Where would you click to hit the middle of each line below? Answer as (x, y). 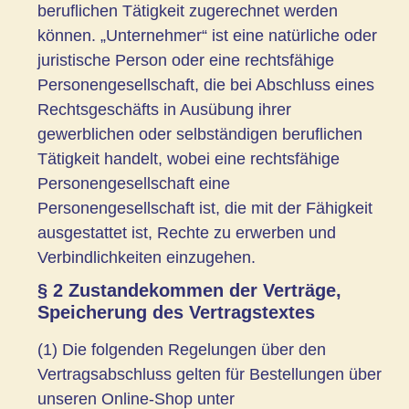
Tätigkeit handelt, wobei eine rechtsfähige (189, 158)
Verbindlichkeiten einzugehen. (147, 257)
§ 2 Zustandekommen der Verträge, (189, 290)
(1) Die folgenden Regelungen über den (182, 349)
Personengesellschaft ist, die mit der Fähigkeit (205, 208)
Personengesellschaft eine (134, 183)
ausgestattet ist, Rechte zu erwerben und (187, 232)
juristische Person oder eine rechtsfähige (186, 60)
